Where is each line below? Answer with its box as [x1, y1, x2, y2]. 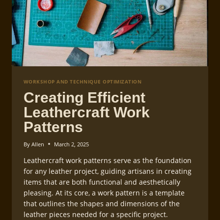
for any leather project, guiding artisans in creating [24, 166, 192, 176]
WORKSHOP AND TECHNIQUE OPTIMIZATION [24, 78, 142, 85]
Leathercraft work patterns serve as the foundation [24, 155, 192, 165]
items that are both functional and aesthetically [24, 177, 180, 187]
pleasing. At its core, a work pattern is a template [24, 188, 185, 197]
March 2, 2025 [54, 140, 89, 148]
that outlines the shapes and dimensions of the [24, 198, 180, 208]
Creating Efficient [24, 89, 145, 106]
